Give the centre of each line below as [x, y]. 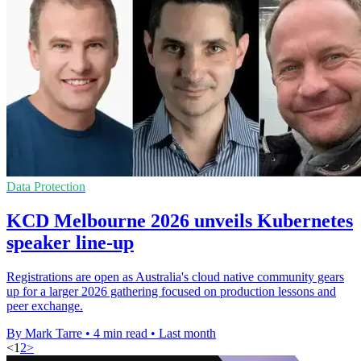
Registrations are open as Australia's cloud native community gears [175, 276]
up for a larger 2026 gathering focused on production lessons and [171, 291]
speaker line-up [70, 242]
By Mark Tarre [44, 333]
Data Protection [46, 187]
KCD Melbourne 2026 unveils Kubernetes [180, 220]
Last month [187, 333]
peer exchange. [45, 305]
